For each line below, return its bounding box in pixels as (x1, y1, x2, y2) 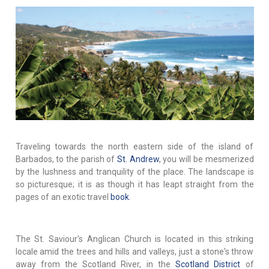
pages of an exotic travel (15, 192, 110, 202)
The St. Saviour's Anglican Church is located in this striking (15, 234, 254, 244)
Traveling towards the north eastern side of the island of (15, 142, 254, 152)
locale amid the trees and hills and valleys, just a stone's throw (15, 247, 254, 257)
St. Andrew (117, 154, 159, 165)
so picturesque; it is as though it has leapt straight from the (15, 180, 254, 190)
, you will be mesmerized (159, 154, 254, 165)
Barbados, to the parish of (15, 154, 117, 165)
